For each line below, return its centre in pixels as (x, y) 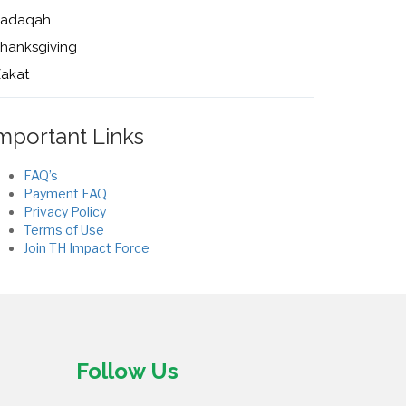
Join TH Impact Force (87, 248)
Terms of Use (64, 230)
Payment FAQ (65, 193)
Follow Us (127, 371)
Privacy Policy (65, 212)
